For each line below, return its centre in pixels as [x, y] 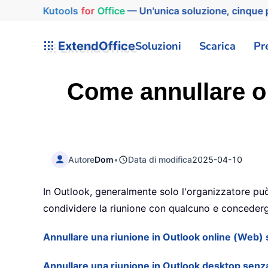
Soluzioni [158, 46]
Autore [82, 159]
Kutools [57, 10]
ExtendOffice [95, 46]
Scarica [217, 46]
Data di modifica [160, 159]
